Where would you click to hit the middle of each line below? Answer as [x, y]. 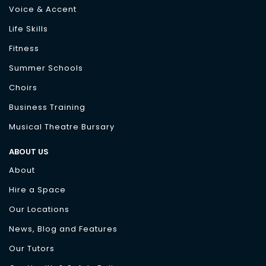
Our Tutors [32, 248]
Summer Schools [46, 68]
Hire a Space [37, 190]
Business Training [47, 107]
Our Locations [39, 209]
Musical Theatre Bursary [62, 127]
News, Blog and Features [63, 229]
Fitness [24, 48]
